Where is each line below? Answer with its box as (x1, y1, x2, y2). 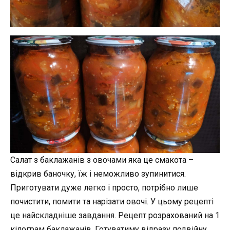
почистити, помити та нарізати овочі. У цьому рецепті (10, 197, 214, 207)
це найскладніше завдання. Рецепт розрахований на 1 (10, 210, 220, 221)
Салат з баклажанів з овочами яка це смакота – (10, 155, 194, 165)
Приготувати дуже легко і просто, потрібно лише (10, 183, 198, 193)
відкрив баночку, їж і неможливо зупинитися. (10, 169, 186, 179)
